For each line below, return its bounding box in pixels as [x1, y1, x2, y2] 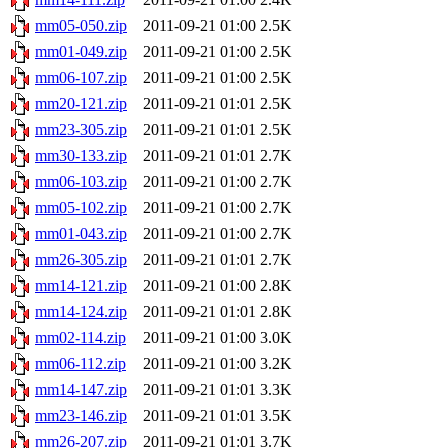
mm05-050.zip [35, 16, 127, 34]
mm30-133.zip [35, 146, 127, 164]
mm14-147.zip [35, 380, 127, 398]
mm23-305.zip [35, 120, 127, 138]
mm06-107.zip [35, 68, 127, 86]
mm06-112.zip [35, 354, 126, 372]
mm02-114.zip [35, 328, 126, 346]
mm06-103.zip [35, 172, 127, 190]
